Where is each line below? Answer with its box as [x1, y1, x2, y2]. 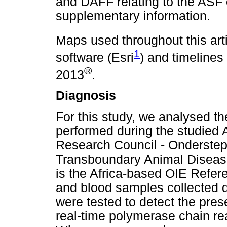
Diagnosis [56, 89, 116, 103]
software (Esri [56, 50, 134, 64]
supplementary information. [56, 9, 210, 23]
